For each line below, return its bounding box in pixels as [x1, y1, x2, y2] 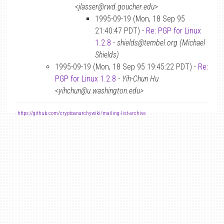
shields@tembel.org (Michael [117, 38, 205, 47]
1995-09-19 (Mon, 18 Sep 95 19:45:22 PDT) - [55, 62, 198, 71]
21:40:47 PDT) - [95, 26, 146, 35]
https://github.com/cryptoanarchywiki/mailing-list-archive [17, 110, 145, 116]
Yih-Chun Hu [122, 74, 158, 83]
